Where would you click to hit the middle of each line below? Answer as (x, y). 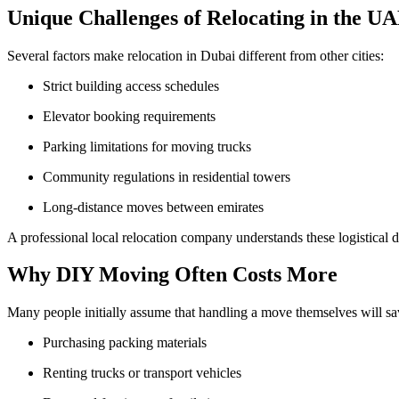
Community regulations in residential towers (171, 176)
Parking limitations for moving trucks (151, 146)
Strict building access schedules (135, 85)
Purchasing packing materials (129, 343)
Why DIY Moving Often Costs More (172, 275)
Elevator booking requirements (134, 116)
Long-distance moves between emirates (158, 207)
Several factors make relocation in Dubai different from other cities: (195, 55)
